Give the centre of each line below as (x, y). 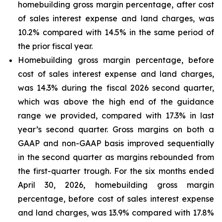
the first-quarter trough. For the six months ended (116, 171)
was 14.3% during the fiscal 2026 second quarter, (116, 88)
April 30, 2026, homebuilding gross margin (116, 185)
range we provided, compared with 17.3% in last (116, 115)
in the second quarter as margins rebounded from (116, 157)
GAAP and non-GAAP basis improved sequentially (116, 143)
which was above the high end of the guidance (116, 102)
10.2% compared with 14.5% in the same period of (116, 32)
